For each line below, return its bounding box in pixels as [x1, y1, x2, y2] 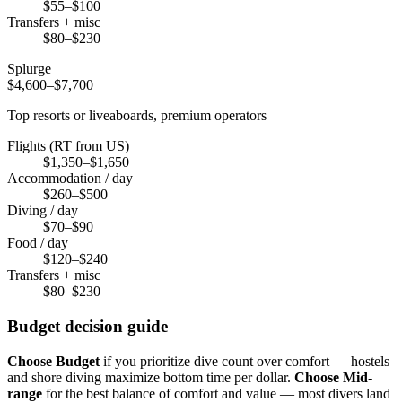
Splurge [7, 61, 51, 77]
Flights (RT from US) [7, 138, 129, 154]
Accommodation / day [7, 170, 133, 187]
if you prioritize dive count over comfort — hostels [100, 353, 389, 369]
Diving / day [7, 203, 78, 219]
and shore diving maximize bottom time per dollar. [7, 369, 291, 385]
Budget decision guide [7, 316, 168, 336]
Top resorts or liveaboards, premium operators [7, 108, 267, 124]
